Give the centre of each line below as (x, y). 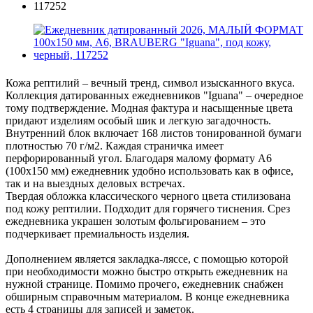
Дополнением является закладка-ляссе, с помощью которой (147, 259)
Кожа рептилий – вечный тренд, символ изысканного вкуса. (150, 82)
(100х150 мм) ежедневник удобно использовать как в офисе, (150, 170)
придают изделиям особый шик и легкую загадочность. (138, 120)
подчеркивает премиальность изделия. (97, 233)
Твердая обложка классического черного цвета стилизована (148, 196)
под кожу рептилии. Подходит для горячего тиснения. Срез (148, 208)
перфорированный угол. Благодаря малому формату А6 (139, 158)
